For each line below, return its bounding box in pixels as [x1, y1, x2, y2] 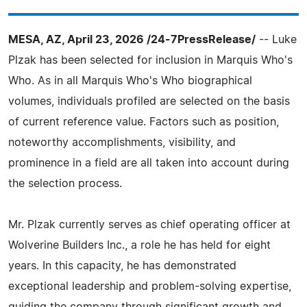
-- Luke [256, 34, 297, 45]
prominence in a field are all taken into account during [8, 158, 289, 169]
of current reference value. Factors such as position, [8, 116, 279, 127]
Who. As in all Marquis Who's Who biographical [8, 75, 252, 86]
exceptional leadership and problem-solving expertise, [8, 281, 291, 292]
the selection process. [8, 178, 122, 189]
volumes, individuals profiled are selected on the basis [8, 96, 290, 107]
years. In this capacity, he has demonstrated [8, 260, 236, 271]
